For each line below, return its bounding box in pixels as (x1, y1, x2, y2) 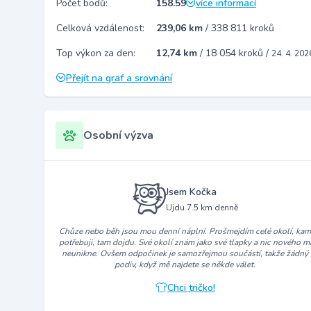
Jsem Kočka (165, 185, 217, 199)
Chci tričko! (167, 281, 215, 295)
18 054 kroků (205, 47, 266, 60)
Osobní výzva (83, 128, 153, 143)
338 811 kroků (211, 22, 274, 35)
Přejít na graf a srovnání (66, 72, 172, 85)
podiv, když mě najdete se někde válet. (115, 259, 256, 271)
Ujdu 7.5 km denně (165, 201, 238, 213)
